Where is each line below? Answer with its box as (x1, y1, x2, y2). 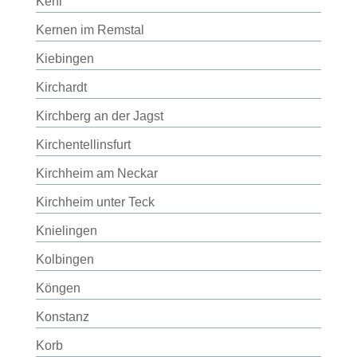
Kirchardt (35, 80, 87, 94)
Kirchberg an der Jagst (35, 109, 163, 123)
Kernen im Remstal (35, 23, 144, 37)
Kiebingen (35, 52, 94, 65)
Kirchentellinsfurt (35, 138, 131, 151)
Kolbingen (35, 253, 94, 266)
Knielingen (35, 224, 97, 237)
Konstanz (35, 310, 89, 324)
